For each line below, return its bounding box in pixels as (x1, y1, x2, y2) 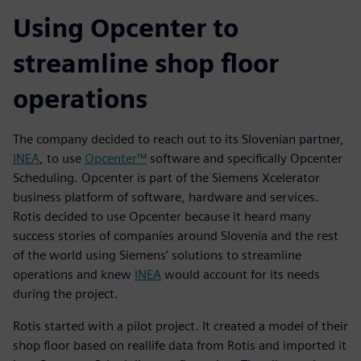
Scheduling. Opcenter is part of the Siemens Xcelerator (13, 170, 320, 186)
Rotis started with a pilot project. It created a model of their (13, 318, 348, 334)
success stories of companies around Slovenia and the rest (13, 228, 338, 244)
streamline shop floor (13, 48, 279, 80)
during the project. (13, 286, 118, 302)
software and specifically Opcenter (147, 151, 342, 167)
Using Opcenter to (13, 12, 239, 44)
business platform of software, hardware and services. (13, 189, 319, 205)
